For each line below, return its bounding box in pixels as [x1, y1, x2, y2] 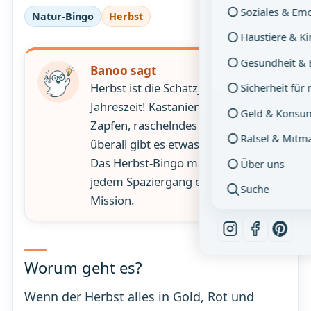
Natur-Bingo [31, 9, 94, 23]
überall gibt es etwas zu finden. [90, 135, 254, 152]
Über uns [240, 156, 285, 171]
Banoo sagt [90, 62, 156, 78]
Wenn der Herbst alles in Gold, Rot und [24, 288, 254, 305]
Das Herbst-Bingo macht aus [90, 154, 242, 171]
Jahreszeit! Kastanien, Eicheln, [90, 98, 246, 115]
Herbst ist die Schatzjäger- [90, 79, 228, 96]
